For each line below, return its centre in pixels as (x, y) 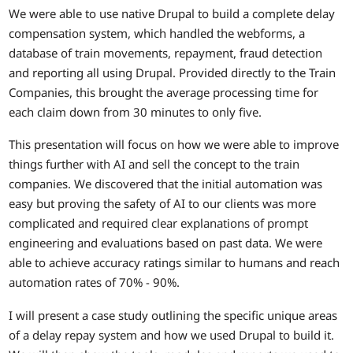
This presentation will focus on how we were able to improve (174, 145)
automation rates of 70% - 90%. (95, 282)
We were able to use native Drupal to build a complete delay (172, 13)
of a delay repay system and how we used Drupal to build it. (172, 334)
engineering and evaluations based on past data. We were (166, 243)
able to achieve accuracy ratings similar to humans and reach (175, 263)
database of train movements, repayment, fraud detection (166, 52)
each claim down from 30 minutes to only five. (136, 111)
